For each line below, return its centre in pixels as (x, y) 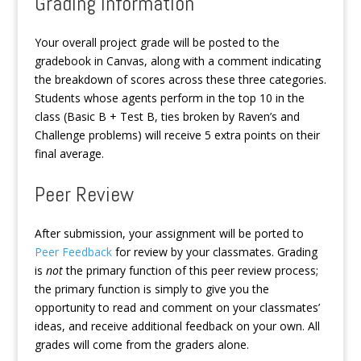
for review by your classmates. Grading (214, 252)
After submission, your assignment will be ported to (169, 234)
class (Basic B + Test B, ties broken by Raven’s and (167, 117)
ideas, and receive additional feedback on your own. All (177, 326)
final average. (69, 154)
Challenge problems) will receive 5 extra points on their (177, 135)
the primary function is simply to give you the (151, 289)
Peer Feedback (73, 252)
